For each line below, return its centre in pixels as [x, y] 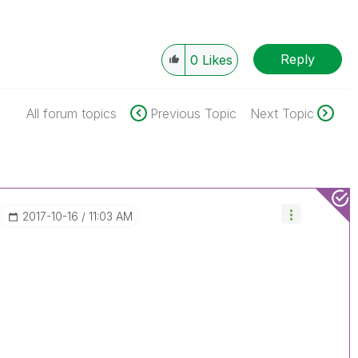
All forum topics [71, 113]
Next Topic [282, 113]
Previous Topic [193, 113]
